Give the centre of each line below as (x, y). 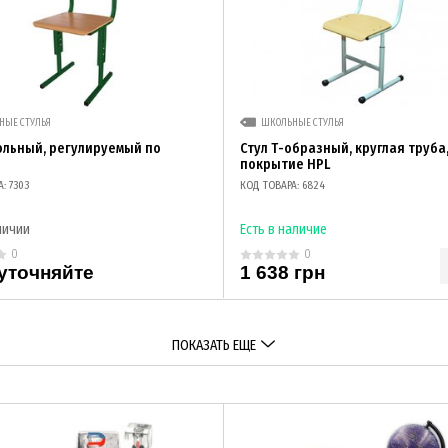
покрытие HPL (284, 164)
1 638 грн (282, 272)
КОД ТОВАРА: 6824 (282, 185)
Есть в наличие (283, 229)
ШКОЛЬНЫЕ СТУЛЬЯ (302, 123)
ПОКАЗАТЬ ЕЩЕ (214, 345)
